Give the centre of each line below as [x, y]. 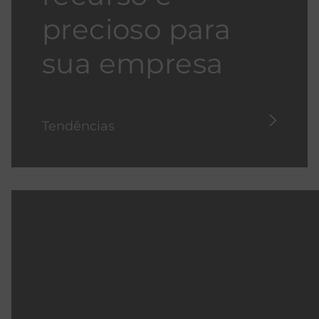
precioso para [137, 29]
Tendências [78, 126]
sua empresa [133, 63]
